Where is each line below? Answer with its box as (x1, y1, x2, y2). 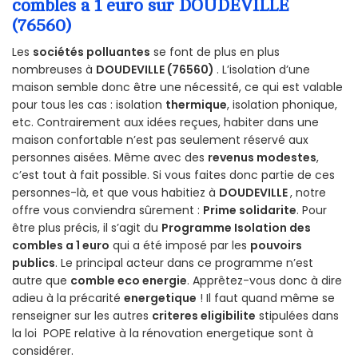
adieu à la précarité (12, 289, 124, 306)
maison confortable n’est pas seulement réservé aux (12, 131, 308, 148)
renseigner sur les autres (12, 307, 152, 324)
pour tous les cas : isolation (12, 96, 165, 113)
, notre (290, 184, 326, 201)
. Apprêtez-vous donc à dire (187, 272, 342, 288)
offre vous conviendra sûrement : (12, 201, 203, 218)
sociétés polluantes (33, 43, 150, 60)
